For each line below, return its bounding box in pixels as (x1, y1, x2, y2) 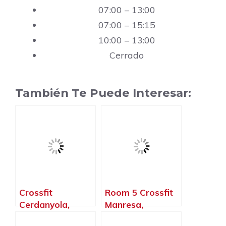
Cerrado (109, 49, 144, 62)
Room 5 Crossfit (105, 187, 173, 198)
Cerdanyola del (19, 211, 83, 222)
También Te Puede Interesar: (15, 86, 191, 100)
